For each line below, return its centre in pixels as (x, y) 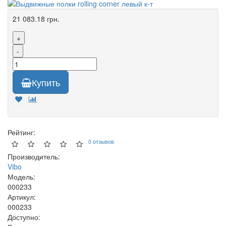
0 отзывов (101, 141)
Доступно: (24, 217)
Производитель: (34, 157)
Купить (46, 82)
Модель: (21, 177)
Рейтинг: (21, 132)
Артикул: (22, 197)
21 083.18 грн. (36, 19)
